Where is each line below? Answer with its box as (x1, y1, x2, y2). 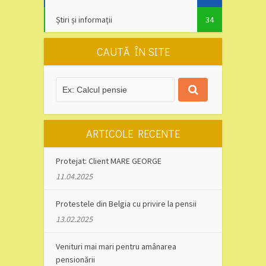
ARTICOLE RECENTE (86, 126, 180, 141)
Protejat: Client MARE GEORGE (56, 155, 161, 166)
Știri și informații (56, 14, 112, 25)
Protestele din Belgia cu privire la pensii (56, 198, 197, 209)
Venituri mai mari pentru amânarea (56, 240, 176, 252)
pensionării (56, 254, 95, 265)
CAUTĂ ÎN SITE (96, 44, 170, 59)
